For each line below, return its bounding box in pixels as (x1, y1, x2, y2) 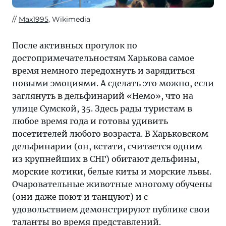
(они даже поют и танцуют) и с (12, 192, 148, 202)
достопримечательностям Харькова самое (12, 53, 194, 63)
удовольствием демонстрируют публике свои (12, 204, 210, 214)
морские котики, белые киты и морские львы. (12, 166, 211, 177)
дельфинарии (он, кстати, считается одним (12, 141, 202, 151)
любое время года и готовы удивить (12, 116, 168, 126)
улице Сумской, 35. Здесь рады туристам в (12, 103, 192, 114)
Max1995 (19, 15, 48, 24)
